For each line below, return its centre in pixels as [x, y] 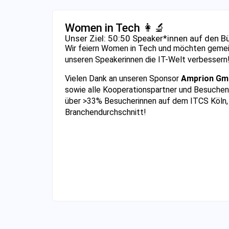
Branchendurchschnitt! [106, 112]
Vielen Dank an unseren [107, 78]
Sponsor [164, 78]
